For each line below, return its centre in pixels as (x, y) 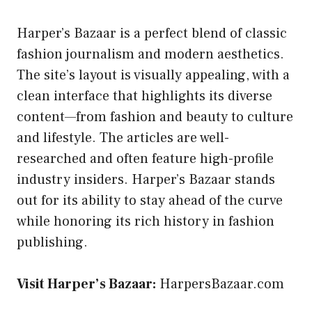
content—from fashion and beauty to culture (155, 117)
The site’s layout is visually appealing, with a (153, 75)
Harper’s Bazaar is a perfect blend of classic (152, 33)
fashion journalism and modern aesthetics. (150, 54)
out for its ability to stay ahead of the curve (150, 200)
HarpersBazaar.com (222, 284)
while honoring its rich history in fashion (146, 221)
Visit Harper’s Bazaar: (86, 284)
